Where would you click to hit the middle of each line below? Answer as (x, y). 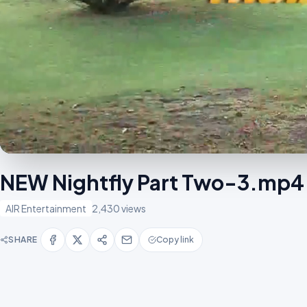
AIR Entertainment (46, 208)
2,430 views (119, 208)
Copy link (175, 239)
